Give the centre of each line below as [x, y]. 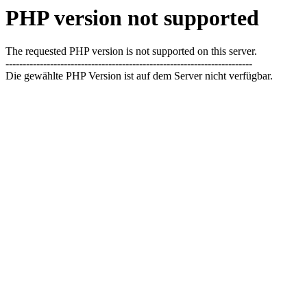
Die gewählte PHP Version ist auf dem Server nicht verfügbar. [139, 76]
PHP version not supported [132, 18]
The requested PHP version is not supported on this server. [131, 51]
